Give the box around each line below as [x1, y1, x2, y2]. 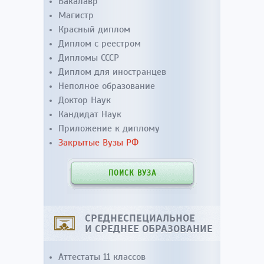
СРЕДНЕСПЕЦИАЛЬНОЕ [85, 212, 195, 225]
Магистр [58, 9, 94, 21]
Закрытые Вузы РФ [58, 137, 138, 148]
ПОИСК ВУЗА [108, 169, 156, 178]
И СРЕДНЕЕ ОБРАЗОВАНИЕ [85, 222, 213, 235]
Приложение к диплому [58, 123, 160, 134]
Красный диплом [58, 24, 130, 35]
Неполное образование [58, 80, 155, 92]
